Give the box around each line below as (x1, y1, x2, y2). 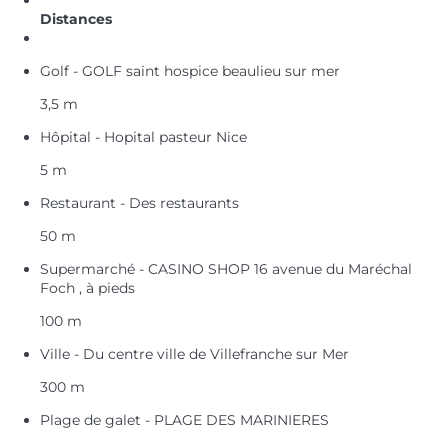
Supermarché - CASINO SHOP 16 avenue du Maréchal (40, 259, 412, 278)
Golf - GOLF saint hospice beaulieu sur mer (40, 61, 340, 80)
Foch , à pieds (40, 278, 135, 297)
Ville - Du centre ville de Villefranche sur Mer (40, 344, 349, 363)
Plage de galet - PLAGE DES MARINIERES (40, 410, 329, 429)
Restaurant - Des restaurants (40, 193, 239, 212)
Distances (40, 9, 112, 28)
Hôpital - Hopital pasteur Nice (40, 127, 247, 146)
